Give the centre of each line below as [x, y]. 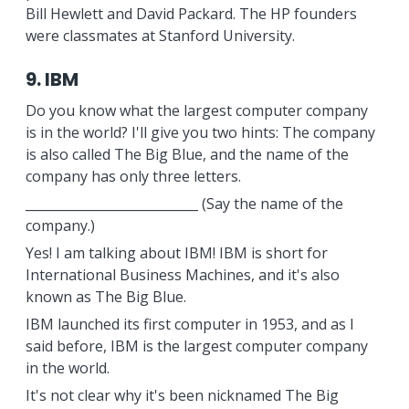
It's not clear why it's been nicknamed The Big [182, 395]
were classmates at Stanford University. [160, 36]
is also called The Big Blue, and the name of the [187, 154]
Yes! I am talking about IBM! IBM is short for [176, 253]
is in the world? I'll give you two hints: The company [200, 132]
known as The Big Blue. [105, 297]
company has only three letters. [133, 176]
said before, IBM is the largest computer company [196, 346]
